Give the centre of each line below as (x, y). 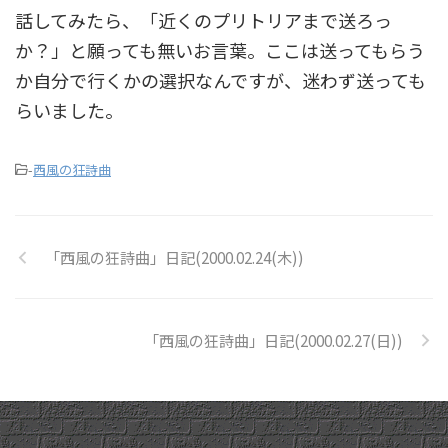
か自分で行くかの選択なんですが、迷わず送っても (220, 80)
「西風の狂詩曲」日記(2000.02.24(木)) (174, 257)
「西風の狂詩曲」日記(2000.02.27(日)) (273, 340)
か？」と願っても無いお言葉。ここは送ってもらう (220, 50)
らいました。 (69, 110)
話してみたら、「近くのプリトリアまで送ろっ (203, 20)
